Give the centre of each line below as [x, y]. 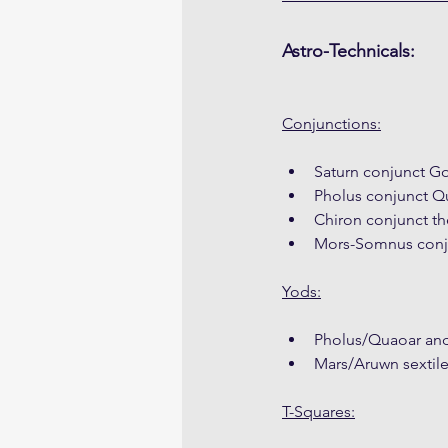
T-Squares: [318, 412]
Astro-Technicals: [348, 51]
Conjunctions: [331, 124]
